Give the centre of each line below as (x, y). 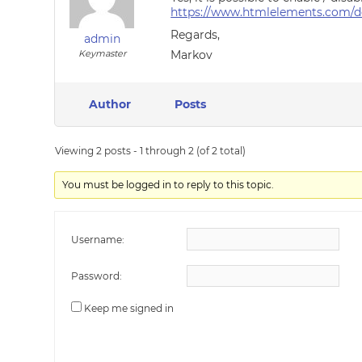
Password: (97, 276)
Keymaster (102, 53)
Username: (98, 239)
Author (110, 104)
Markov (192, 55)
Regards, (196, 35)
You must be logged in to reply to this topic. (168, 185)
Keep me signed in (129, 308)
